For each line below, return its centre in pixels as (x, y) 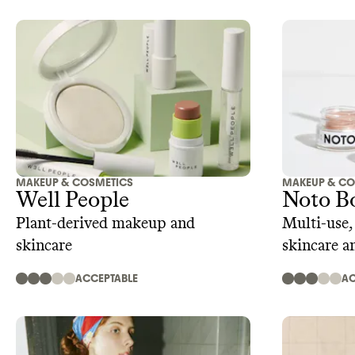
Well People (73, 200)
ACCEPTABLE (107, 278)
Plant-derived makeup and (105, 223)
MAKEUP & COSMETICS (74, 182)
